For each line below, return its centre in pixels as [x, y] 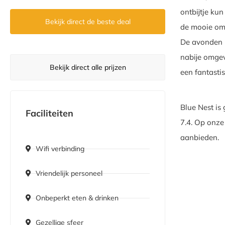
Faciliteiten [49, 114]
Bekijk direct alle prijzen [88, 68]
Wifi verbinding [60, 149]
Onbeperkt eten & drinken [77, 198]
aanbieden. [200, 137]
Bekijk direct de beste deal [88, 22]
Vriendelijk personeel [69, 174]
